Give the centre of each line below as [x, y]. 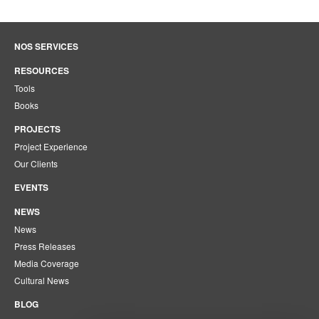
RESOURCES [42, 70]
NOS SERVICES [46, 46]
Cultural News [42, 280]
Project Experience [51, 146]
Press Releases [45, 246]
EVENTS [31, 187]
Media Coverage [47, 263]
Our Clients [36, 163]
